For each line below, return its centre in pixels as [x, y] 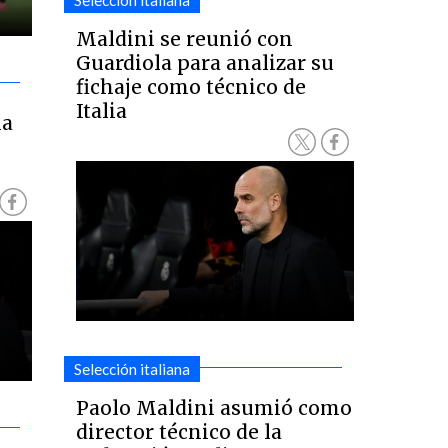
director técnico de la [179, 432]
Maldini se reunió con [185, 39]
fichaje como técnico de [191, 87]
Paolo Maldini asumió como [214, 408]
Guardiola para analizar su [205, 63]
